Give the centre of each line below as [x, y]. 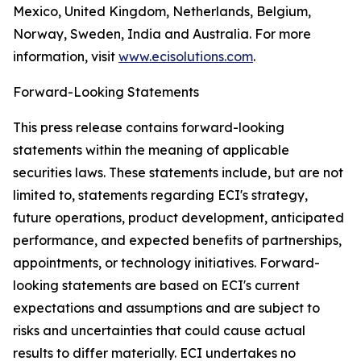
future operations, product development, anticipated [178, 218]
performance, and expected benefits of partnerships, [177, 241]
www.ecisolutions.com [186, 57]
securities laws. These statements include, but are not [178, 173]
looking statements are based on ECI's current [156, 286]
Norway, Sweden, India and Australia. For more [162, 34]
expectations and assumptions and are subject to [166, 308]
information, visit [66, 57]
